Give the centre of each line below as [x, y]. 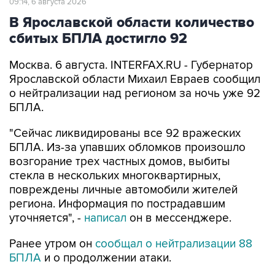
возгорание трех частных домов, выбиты [120, 162]
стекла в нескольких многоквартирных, [115, 176]
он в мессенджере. [179, 218]
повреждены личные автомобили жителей [123, 190]
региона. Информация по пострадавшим [117, 204]
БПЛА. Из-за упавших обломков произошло [127, 148]
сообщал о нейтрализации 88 [172, 244]
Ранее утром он [51, 244]
